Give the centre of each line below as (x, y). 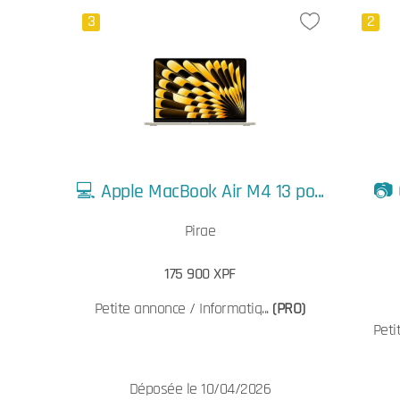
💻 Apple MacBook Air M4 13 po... (200, 192)
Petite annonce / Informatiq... (183, 308)
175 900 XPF (200, 274)
